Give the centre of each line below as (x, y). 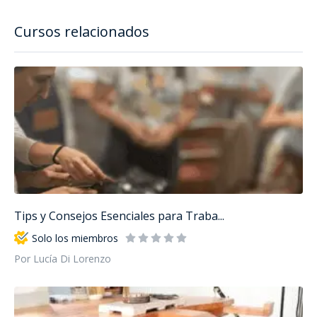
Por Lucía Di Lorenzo (63, 259)
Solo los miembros (75, 238)
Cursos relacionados (82, 32)
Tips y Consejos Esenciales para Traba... (119, 216)
